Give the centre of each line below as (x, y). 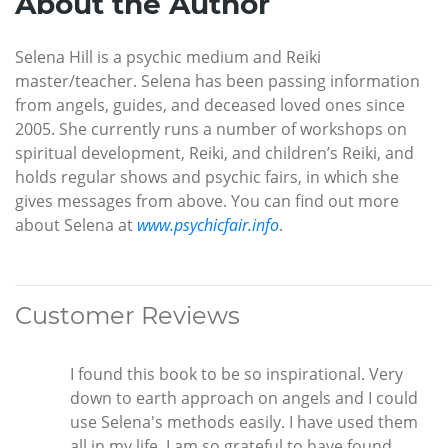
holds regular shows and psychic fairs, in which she (207, 177)
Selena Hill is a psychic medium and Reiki (168, 57)
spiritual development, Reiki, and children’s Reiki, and (214, 153)
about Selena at (76, 225)
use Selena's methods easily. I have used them (244, 422)
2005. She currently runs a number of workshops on (211, 129)
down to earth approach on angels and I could (244, 398)
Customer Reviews (127, 316)
